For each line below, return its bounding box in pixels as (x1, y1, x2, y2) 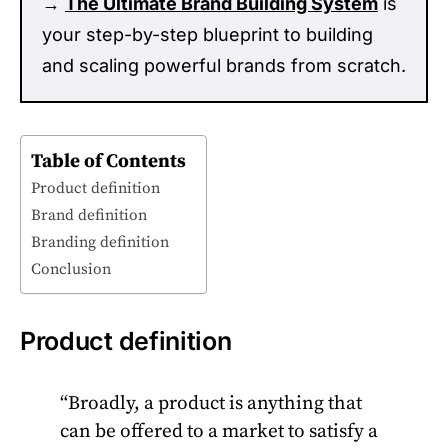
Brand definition (31, 206, 147, 225)
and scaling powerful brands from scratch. (42, 55, 406, 76)
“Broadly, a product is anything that (60, 391, 362, 415)
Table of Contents (31, 148, 186, 173)
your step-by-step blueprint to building (42, 24, 373, 45)
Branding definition (31, 233, 169, 252)
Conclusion (31, 260, 111, 279)
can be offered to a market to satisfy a (60, 419, 378, 443)
